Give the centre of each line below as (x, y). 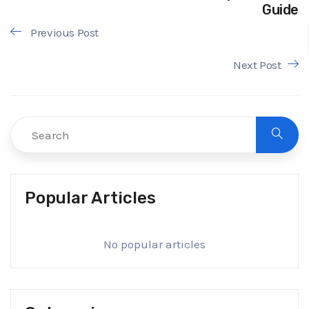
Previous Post (63, 33)
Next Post (257, 65)
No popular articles (154, 245)
